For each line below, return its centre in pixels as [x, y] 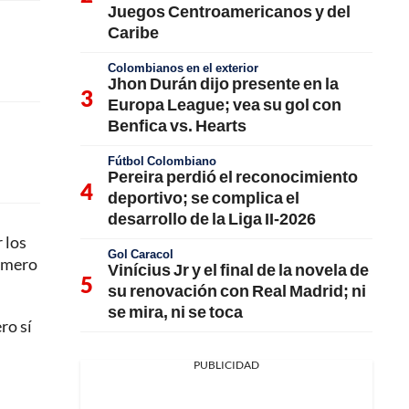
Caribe [133, 31]
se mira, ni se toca [175, 311]
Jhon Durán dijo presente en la [223, 83]
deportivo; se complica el [204, 197]
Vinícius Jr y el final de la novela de [238, 269]
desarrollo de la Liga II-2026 [212, 218]
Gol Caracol [141, 253]
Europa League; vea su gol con [225, 104]
